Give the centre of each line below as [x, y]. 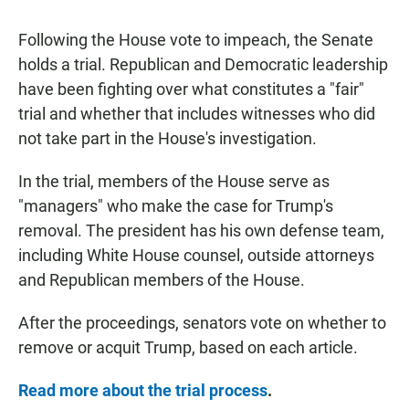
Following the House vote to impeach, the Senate [196, 39]
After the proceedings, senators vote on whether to [202, 322]
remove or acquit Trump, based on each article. [188, 347]
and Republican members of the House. [162, 279]
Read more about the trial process [143, 390]
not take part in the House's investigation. [168, 138]
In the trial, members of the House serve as [174, 181]
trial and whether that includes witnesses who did [197, 113]
